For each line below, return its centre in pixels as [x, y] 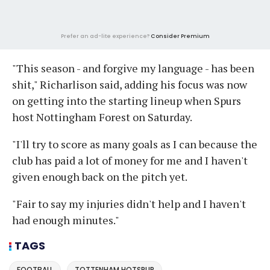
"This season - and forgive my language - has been [133, 68]
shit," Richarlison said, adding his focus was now [130, 84]
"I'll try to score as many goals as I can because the [135, 144]
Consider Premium [180, 36]
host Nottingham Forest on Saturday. [102, 117]
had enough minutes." [66, 220]
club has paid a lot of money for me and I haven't [130, 160]
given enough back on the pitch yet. [100, 176]
